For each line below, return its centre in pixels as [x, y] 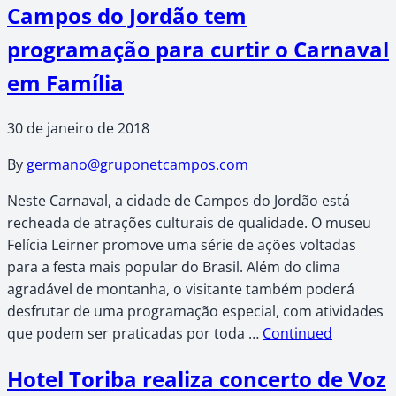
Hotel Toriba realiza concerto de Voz [197, 378]
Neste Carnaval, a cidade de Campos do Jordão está [179, 200]
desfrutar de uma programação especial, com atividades [195, 311]
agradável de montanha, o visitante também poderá [181, 289]
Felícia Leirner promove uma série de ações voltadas [182, 244]
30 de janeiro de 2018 [78, 128]
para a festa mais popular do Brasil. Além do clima [174, 267]
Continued [297, 333]
